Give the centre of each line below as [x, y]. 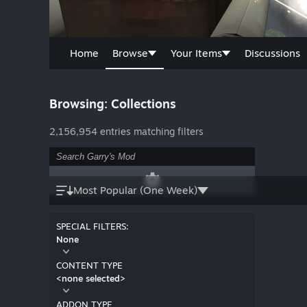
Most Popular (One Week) [135, 191]
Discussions [272, 53]
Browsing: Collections [113, 104]
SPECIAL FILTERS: [93, 226]
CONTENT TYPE [89, 266]
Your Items [196, 53]
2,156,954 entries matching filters [126, 131]
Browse [130, 53]
